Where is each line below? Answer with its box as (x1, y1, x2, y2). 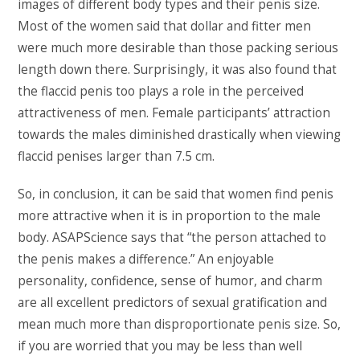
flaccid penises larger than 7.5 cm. (18, 147, 215, 165)
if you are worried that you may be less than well (18, 337, 303, 354)
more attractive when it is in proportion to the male (18, 207, 321, 224)
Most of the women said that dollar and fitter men (18, 17, 312, 35)
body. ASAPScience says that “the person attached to (18, 228, 327, 246)
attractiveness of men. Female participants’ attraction (18, 104, 331, 121)
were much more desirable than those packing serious (18, 39, 339, 56)
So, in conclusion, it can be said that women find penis (18, 185, 334, 202)
